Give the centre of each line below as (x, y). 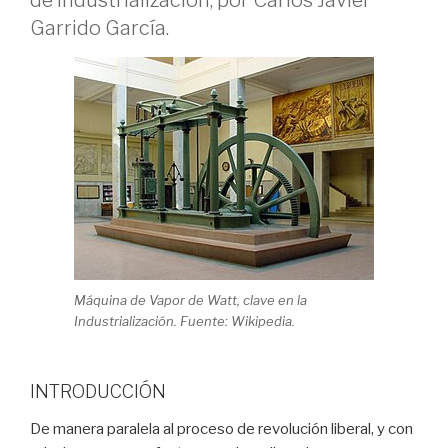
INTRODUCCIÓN (98, 391)
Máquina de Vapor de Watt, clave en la (190, 300)
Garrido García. (99, 27)
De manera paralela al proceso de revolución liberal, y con (221, 429)
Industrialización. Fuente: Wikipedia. (184, 321)
